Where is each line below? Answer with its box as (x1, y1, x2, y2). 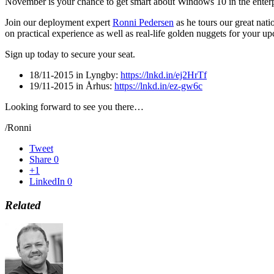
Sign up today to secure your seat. (5, 48, 135, 59)
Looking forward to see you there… (5, 101, 144, 112)
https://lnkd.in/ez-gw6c (114, 80, 202, 91)
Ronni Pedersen (113, 17, 174, 28)
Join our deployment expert (5, 17, 113, 28)
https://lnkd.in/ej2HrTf (120, 69, 207, 80)
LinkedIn (29, 176, 65, 187)
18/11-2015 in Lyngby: (29, 69, 120, 80)
